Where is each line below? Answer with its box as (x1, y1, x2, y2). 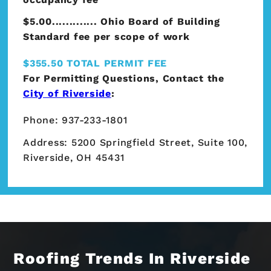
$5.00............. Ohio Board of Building (23, 16, 220, 28)
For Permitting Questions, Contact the (23, 73, 224, 85)
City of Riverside (23, 88, 111, 100)
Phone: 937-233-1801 (23, 114, 128, 126)
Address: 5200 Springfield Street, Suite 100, (23, 136, 247, 148)
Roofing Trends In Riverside (13, 249, 251, 267)
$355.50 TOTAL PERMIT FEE (23, 57, 167, 70)
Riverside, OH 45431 (23, 151, 125, 163)
